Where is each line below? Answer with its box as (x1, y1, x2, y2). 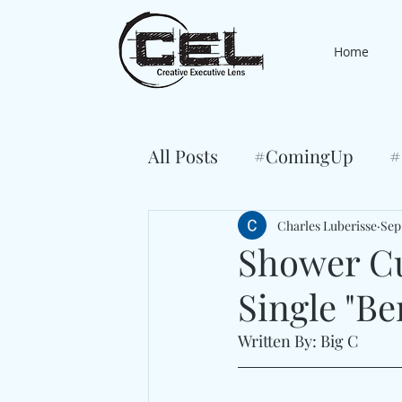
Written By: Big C (238, 330, 362, 352)
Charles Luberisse (277, 216, 377, 234)
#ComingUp (254, 144, 354, 168)
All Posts (148, 144, 218, 168)
